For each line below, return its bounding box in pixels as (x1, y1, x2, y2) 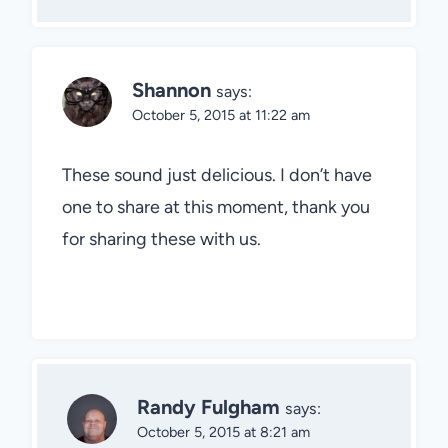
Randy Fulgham (137, 394, 280, 419)
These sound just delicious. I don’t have (62, 163, 372, 186)
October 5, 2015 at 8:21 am (137, 422, 310, 441)
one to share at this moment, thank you (62, 195, 370, 218)
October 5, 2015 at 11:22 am (132, 106, 310, 125)
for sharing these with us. (62, 227, 261, 250)
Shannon (132, 78, 211, 103)
